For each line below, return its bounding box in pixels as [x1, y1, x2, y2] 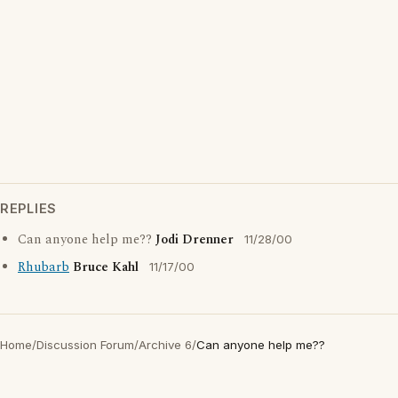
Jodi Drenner [155, 230, 234, 250]
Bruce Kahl [73, 258, 139, 277]
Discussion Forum [36, 338, 134, 352]
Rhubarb [18, 258, 69, 277]
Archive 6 [139, 338, 192, 352]
